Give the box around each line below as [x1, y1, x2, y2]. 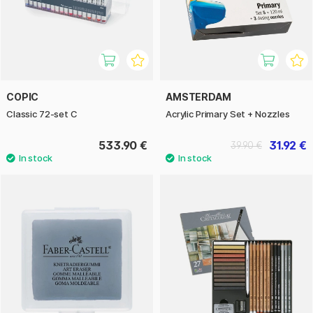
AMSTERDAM [166, 90, 231, 103]
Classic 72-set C [6, 108, 78, 119]
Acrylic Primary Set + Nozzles [166, 108, 290, 119]
